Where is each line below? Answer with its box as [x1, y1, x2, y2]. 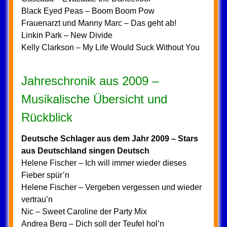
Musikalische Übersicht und [21, 92, 167, 106]
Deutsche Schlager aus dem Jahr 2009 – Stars [21, 134, 198, 143]
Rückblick [21, 110, 72, 124]
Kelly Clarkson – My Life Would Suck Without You [21, 43, 200, 52]
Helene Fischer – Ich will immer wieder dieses [21, 159, 186, 167]
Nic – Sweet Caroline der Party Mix [21, 207, 147, 216]
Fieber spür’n [21, 171, 69, 179]
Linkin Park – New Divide [21, 31, 112, 40]
